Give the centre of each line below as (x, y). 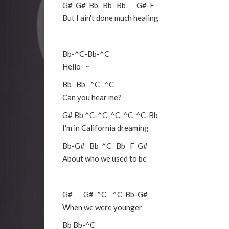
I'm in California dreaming (106, 128)
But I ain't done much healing (110, 18)
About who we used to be (105, 159)
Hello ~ (76, 67)
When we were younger (102, 207)
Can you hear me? (92, 97)
